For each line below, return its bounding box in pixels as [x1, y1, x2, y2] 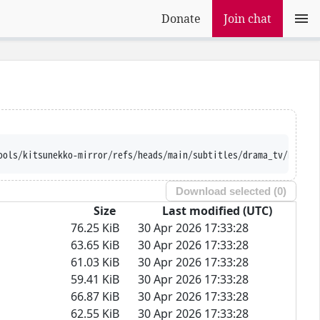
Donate [161, 11, 201, 26]
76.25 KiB [71, 219, 119, 236]
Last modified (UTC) [161, 202, 272, 219]
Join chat [224, 11, 271, 26]
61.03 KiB [71, 254, 119, 270]
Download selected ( [176, 185, 278, 198]
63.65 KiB [71, 236, 119, 253]
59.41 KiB [71, 271, 119, 287]
